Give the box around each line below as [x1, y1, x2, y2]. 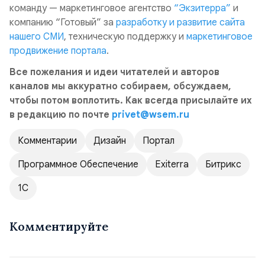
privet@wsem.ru [112, 109, 189, 121]
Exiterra [155, 159, 189, 170]
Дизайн [93, 135, 126, 147]
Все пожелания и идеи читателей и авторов [9, 66, 219, 78]
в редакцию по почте [9, 109, 112, 121]
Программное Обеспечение [18, 159, 138, 170]
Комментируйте [9, 219, 108, 234]
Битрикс [205, 159, 241, 170]
